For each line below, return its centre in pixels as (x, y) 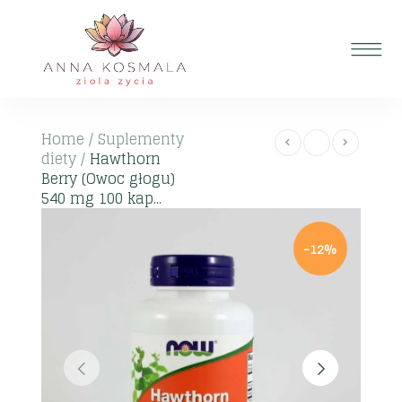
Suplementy (141, 140)
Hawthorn (126, 159)
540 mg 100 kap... (102, 199)
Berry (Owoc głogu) (109, 179)
